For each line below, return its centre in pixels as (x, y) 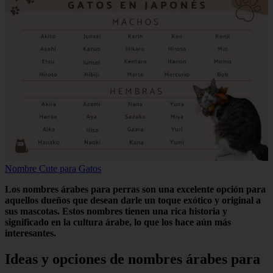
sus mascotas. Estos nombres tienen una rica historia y (116, 211)
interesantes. (30, 233)
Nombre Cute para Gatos (53, 169)
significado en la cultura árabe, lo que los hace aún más (118, 222)
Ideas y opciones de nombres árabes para (133, 259)
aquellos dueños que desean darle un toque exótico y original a (133, 200)
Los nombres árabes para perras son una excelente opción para (135, 190)
